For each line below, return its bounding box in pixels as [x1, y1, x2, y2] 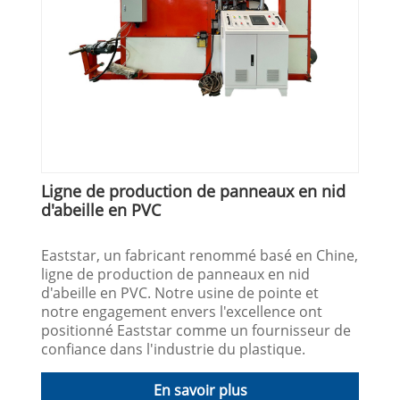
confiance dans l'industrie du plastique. [41, 338, 306, 359]
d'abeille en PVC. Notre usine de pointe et [41, 282, 320, 303]
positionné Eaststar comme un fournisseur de [41, 320, 352, 340]
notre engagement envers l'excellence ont [41, 301, 323, 321]
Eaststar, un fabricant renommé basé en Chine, [41, 245, 359, 265]
